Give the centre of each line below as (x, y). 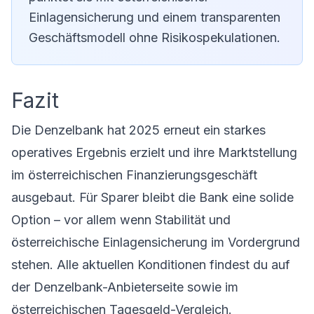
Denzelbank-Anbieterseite (109, 287)
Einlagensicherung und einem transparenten (155, 17)
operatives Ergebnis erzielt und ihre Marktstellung (154, 152)
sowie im (211, 287)
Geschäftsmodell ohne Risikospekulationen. (155, 37)
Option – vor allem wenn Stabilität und (121, 220)
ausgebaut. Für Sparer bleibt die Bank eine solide (152, 197)
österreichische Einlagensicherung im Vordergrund (156, 242)
